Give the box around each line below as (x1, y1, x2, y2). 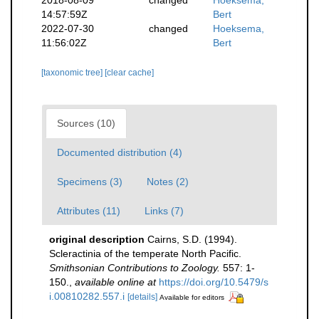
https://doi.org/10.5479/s (159, 276, 268, 288)
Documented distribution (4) (57, 146, 182, 158)
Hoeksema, (213, 22, 265, 34)
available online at (75, 276, 156, 288)
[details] (127, 291, 157, 302)
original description (49, 233, 145, 245)
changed (148, 22, 188, 34)
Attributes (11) (57, 204, 120, 216)
